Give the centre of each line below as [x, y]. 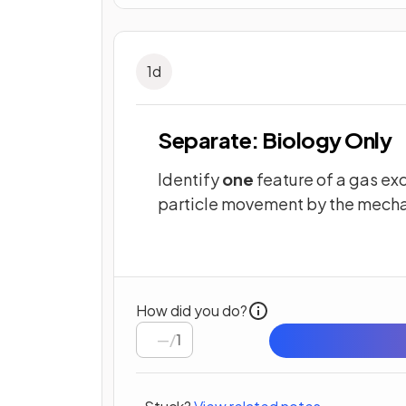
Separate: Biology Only [275, 139]
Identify [190, 179]
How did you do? [192, 310]
